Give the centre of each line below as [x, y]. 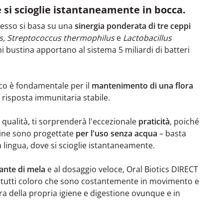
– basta [172, 133]
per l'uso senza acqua [116, 133]
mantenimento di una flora [142, 85]
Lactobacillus [147, 38]
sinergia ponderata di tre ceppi [133, 26]
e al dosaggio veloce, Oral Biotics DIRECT [122, 169]
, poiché [184, 121]
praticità [154, 121]
